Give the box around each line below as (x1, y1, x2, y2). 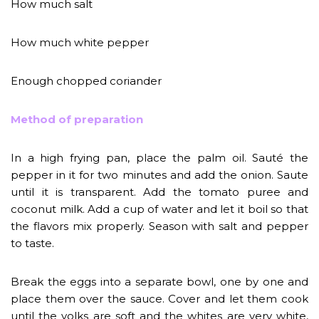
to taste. (11, 236, 54, 250)
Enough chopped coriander (11, 73, 162, 88)
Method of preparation (11, 112, 143, 126)
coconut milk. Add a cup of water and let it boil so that (11, 202, 308, 216)
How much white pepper (11, 35, 149, 49)
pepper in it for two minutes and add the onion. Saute (11, 167, 308, 182)
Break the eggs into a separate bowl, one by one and (11, 274, 308, 288)
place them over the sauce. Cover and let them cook (11, 291, 308, 305)
